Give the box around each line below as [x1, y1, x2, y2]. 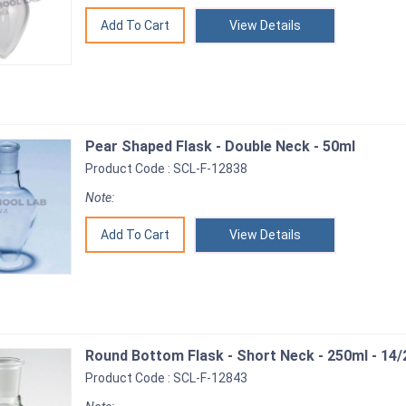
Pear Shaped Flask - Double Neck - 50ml [85, 138, 355, 155]
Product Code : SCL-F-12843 [85, 371, 247, 385]
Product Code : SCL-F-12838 [85, 161, 247, 176]
